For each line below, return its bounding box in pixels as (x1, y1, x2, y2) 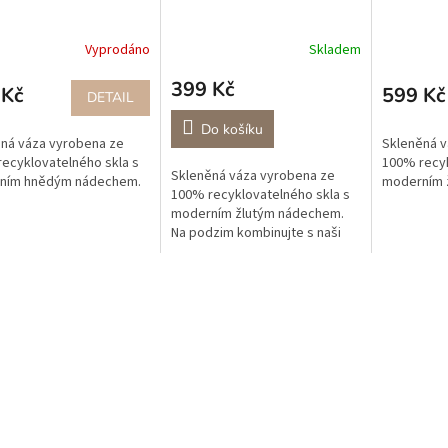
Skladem (308, 40, 361, 61)
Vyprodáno (84, 40, 150, 61)
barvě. (170, 260, 209, 281)
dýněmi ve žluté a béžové (170, 241, 325, 262)
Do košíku (200, 119, 263, 139)
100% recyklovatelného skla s (170, 184, 350, 205)
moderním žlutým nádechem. (170, 203, 344, 224)
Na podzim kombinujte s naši (170, 222, 341, 243)
